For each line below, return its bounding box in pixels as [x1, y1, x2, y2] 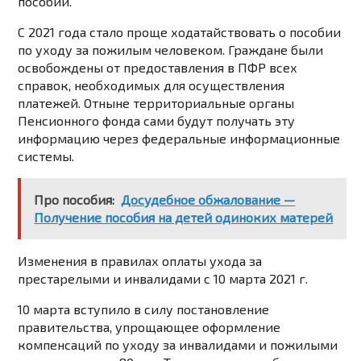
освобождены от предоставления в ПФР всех [18, 60, 298, 76]
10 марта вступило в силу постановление [18, 301, 270, 317]
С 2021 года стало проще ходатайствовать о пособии [18, 24, 342, 40]
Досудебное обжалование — [121, 192, 296, 208]
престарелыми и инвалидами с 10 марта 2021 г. [18, 271, 309, 287]
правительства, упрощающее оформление [18, 319, 281, 335]
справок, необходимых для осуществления [18, 77, 285, 93]
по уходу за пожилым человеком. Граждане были [18, 42, 324, 58]
